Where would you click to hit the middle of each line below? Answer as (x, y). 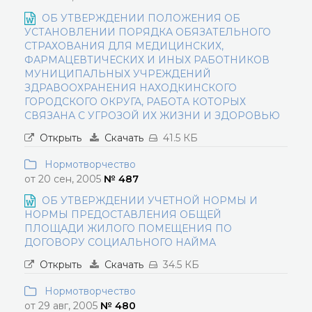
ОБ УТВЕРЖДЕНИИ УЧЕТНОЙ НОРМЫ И (150, 201)
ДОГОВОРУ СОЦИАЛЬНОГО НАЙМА (120, 242)
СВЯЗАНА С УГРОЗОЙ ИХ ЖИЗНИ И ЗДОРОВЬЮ (152, 116)
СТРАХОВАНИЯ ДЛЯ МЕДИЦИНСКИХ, (124, 46)
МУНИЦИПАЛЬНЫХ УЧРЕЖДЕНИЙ (118, 74)
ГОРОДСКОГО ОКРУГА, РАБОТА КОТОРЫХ (135, 102)
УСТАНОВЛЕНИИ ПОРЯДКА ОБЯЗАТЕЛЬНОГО (148, 32)
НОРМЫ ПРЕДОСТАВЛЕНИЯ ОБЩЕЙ (123, 214)
